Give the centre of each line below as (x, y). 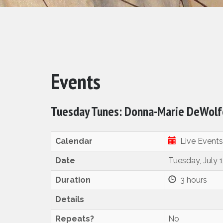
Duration (73, 180)
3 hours (192, 180)
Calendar (74, 141)
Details (70, 199)
